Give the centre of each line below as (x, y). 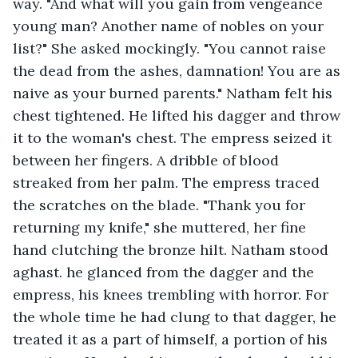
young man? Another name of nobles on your (170, 26)
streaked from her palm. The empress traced (168, 182)
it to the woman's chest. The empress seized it (174, 137)
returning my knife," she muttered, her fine (161, 227)
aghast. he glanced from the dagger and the (165, 272)
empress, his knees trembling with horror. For (173, 294)
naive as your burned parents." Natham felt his (175, 93)
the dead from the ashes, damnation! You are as (179, 70)
